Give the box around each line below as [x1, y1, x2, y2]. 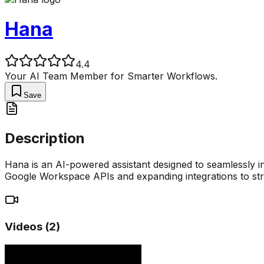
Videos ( [5, 220, 49, 234]
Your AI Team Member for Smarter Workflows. [5, 70, 217, 82]
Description [5, 129, 85, 147]
